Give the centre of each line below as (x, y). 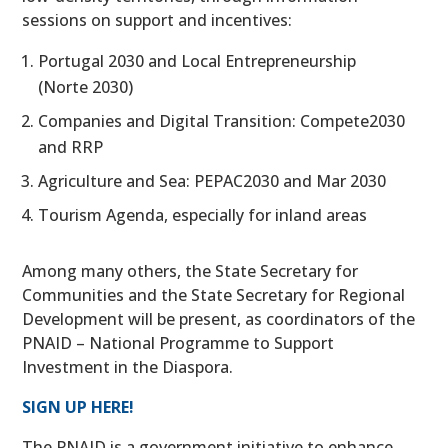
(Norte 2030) (86, 87)
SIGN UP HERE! (78, 407)
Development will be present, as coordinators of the (219, 319)
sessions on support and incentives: (157, 20)
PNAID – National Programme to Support (178, 343)
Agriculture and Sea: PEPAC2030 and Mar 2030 (212, 181)
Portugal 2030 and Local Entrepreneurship (197, 61)
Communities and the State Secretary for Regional (214, 295)
